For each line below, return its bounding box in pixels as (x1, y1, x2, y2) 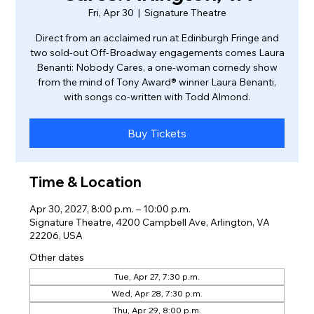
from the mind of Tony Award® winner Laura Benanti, (38, 75, 276, 88)
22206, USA (29, 228, 83, 242)
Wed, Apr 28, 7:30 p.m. (111, 287, 203, 299)
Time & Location (29, 172, 142, 191)
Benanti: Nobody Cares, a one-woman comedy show (36, 60, 278, 74)
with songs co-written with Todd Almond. (64, 90, 250, 103)
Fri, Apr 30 (88, 6, 134, 19)
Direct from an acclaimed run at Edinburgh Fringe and (35, 31, 279, 44)
